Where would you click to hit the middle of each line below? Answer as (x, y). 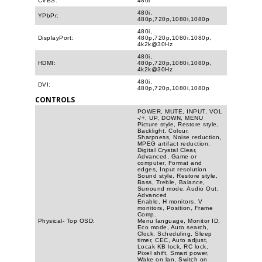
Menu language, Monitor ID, (179, 220)
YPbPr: (49, 15)
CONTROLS (55, 99)
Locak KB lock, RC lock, (173, 246)
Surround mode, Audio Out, (178, 188)
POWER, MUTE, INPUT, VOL (180, 111)
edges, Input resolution (172, 169)
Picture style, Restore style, (178, 124)
